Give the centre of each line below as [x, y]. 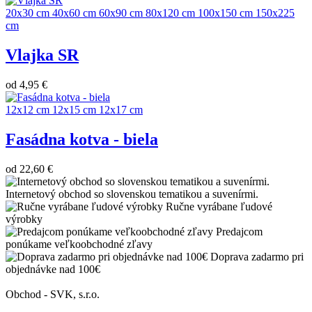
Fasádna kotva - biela [82, 140]
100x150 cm [225, 13]
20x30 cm [28, 13]
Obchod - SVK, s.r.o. [53, 295]
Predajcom [239, 232]
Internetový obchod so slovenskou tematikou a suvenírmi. [132, 194]
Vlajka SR [42, 55]
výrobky [24, 219]
